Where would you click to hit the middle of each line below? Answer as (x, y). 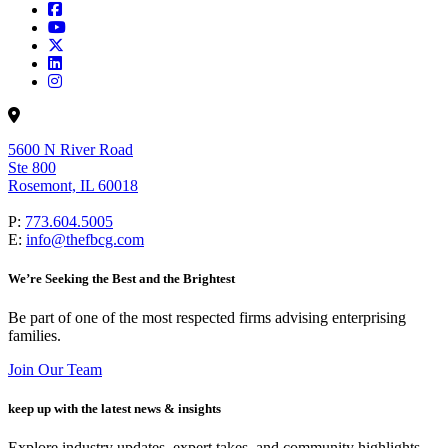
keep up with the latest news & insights (114, 409)
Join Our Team (55, 369)
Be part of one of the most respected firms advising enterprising (207, 317)
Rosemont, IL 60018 (73, 185)
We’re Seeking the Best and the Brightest (121, 278)
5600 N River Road (70, 149)
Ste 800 (32, 167)
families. (34, 335)
